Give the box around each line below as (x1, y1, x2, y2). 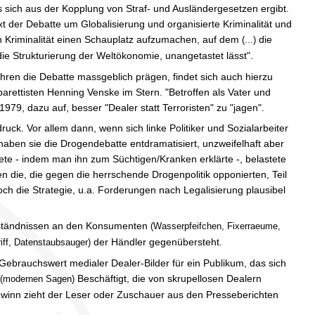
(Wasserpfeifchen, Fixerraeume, (150, 220, 281, 231)
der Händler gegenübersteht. (91, 236, 225, 247)
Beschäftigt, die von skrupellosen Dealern (75, 272, 262, 284)
